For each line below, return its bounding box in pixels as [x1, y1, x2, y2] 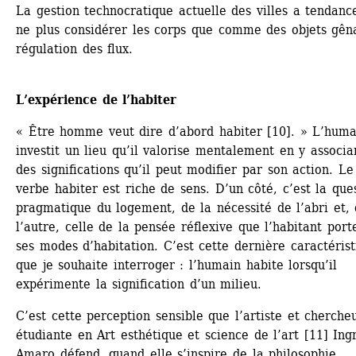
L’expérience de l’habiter [16, 92, 177, 108]
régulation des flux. [16, 41, 133, 57]
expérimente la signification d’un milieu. [16, 277, 262, 292]
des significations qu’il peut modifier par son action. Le [16, 162, 354, 178]
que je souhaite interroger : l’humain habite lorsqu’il [16, 257, 338, 273]
